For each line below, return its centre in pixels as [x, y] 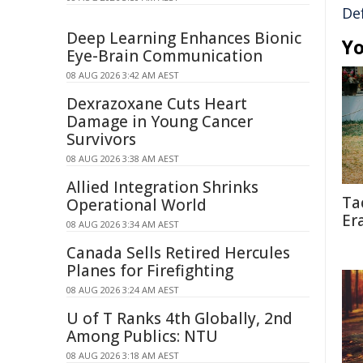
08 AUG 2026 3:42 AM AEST [123, 75]
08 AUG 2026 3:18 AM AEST [123, 355]
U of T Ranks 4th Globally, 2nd [179, 318]
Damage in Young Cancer [160, 122]
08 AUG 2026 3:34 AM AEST [123, 224]
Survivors [101, 139]
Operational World [137, 205]
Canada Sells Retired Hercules [178, 253]
